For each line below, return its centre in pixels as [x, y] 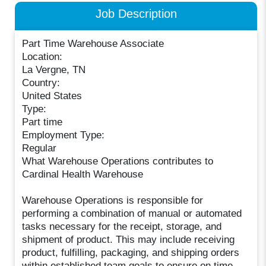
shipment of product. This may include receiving [129, 239]
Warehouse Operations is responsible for [113, 200]
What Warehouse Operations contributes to [118, 161]
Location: [42, 56]
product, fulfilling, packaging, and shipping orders [131, 252]
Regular [39, 148]
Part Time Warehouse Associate [93, 43]
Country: [41, 83]
